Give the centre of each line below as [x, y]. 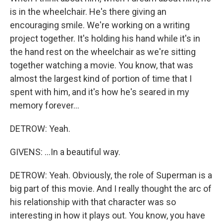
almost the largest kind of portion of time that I [101, 79]
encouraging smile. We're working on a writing [100, 25]
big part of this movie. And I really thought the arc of [111, 189]
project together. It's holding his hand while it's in [105, 38]
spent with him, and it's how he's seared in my [100, 92]
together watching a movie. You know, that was [102, 65]
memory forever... [45, 105]
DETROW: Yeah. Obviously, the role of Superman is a [111, 175]
